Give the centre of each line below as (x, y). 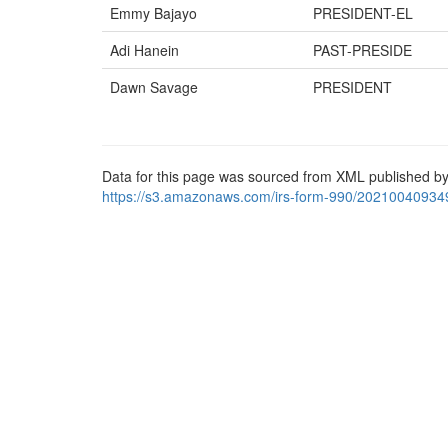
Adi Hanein (144, 50)
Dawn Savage (154, 87)
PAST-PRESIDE (362, 50)
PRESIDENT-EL (363, 13)
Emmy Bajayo (153, 13)
